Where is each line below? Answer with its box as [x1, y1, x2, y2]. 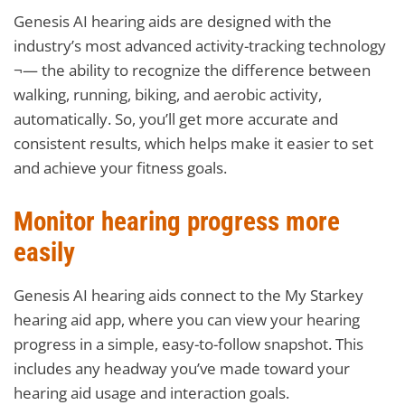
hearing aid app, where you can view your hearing [14, 308, 360, 330]
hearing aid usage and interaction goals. [14, 381, 289, 403]
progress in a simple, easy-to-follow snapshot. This [14, 333, 363, 354]
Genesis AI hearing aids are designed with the [14, 10, 332, 32]
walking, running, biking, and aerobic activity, [14, 83, 322, 105]
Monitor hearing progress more [14, 205, 340, 237]
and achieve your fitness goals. [14, 156, 227, 178]
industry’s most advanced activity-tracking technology [14, 34, 386, 56]
